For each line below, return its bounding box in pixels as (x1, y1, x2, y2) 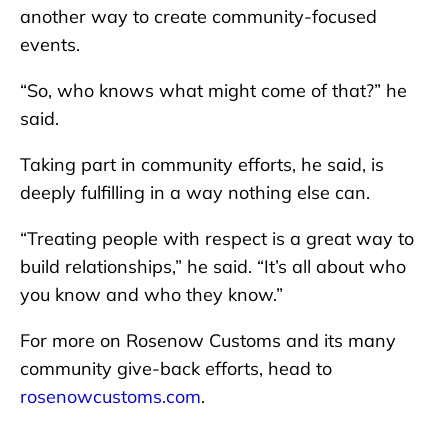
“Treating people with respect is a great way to (20, 227, 414, 251)
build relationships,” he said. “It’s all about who (20, 255, 406, 279)
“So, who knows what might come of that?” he (20, 79, 407, 103)
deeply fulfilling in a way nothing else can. (20, 181, 370, 205)
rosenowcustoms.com (20, 385, 201, 409)
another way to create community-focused (20, 5, 377, 29)
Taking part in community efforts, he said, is (20, 153, 384, 177)
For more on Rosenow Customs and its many (20, 329, 396, 353)
